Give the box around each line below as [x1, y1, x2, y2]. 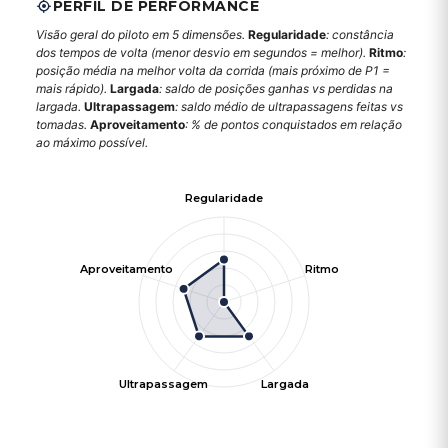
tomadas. [36, 117, 90, 132]
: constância [326, 27, 394, 42]
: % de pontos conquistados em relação [185, 117, 402, 132]
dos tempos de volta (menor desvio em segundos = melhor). [36, 45, 369, 60]
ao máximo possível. [36, 135, 148, 150]
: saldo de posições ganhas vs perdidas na [159, 81, 393, 96]
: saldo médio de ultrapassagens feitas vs [175, 99, 403, 114]
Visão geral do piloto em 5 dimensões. [36, 27, 248, 42]
